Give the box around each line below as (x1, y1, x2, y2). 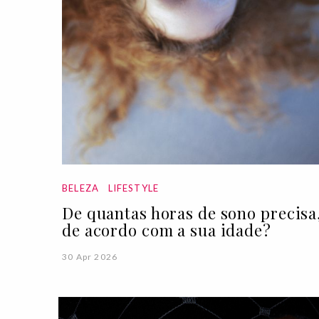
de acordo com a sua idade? (62, 219, 271, 241)
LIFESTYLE (108, 182, 159, 194)
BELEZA (62, 182, 100, 194)
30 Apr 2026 (62, 251, 118, 262)
